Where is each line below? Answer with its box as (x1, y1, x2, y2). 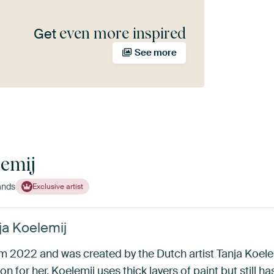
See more (134, 46, 177, 59)
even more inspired (59, 24, 186, 42)
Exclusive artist (32, 181, 83, 191)
